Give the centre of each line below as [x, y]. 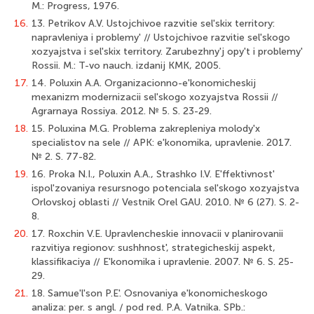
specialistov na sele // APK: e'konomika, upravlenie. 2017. [162, 143]
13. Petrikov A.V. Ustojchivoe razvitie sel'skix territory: [153, 23]
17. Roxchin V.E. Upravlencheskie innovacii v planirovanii [157, 234]
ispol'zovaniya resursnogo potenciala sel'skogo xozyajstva [165, 188]
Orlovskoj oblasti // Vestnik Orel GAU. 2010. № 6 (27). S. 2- [165, 202]
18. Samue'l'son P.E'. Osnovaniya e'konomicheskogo [150, 293]
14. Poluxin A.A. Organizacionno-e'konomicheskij [144, 83]
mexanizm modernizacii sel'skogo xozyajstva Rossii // [155, 97]
